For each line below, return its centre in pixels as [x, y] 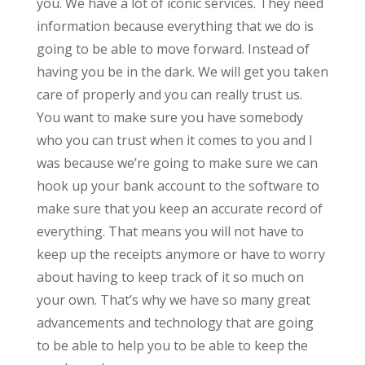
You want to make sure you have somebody [169, 117]
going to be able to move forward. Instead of [173, 48]
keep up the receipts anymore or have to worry [180, 254]
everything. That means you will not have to [170, 231]
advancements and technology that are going [175, 322]
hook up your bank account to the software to [178, 185]
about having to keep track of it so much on [170, 277]
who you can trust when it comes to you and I [174, 140]
